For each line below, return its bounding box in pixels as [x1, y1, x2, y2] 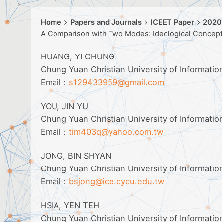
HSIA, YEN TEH [41, 200, 99, 211]
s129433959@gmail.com [69, 77, 164, 87]
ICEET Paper [150, 18, 194, 27]
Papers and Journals [70, 18, 142, 27]
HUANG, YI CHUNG [41, 52, 114, 61]
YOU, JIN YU [41, 101, 88, 111]
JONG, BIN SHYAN [41, 151, 111, 161]
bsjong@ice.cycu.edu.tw [69, 176, 164, 187]
